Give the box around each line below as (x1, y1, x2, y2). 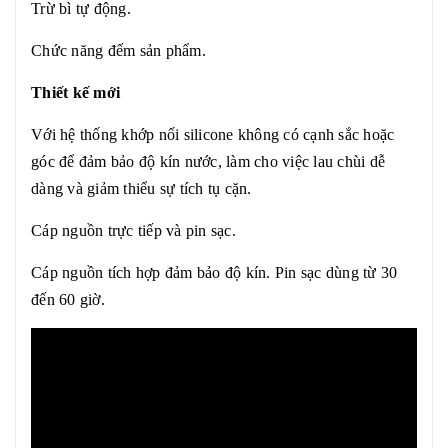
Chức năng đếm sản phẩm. (31, 42, 206, 59)
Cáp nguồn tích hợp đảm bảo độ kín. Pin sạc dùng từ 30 (31, 264, 398, 281)
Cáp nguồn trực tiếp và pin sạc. (31, 222, 236, 239)
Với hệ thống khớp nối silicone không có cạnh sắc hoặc (31, 126, 395, 143)
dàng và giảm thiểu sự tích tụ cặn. (31, 180, 252, 197)
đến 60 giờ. (31, 291, 105, 308)
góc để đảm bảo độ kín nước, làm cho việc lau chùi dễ (31, 153, 385, 170)
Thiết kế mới (31, 84, 120, 101)
